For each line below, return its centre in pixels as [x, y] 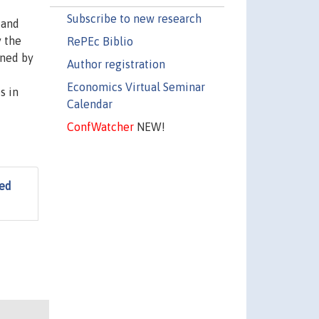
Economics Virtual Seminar [136, 87]
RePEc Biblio [100, 41]
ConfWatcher [100, 126]
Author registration [116, 64]
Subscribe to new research [134, 18]
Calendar [89, 104]
